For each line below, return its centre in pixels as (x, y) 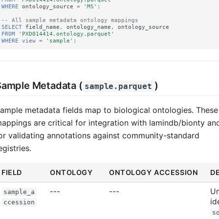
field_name (43, 27)
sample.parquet (118, 86)
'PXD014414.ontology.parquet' (67, 33)
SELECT (12, 27)
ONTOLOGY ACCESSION (154, 172)
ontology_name (89, 27)
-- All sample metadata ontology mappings (70, 20)
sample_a (19, 192)
